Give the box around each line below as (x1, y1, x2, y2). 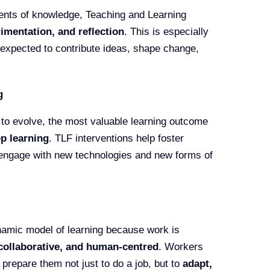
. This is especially (124, 25, 209, 37)
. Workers (158, 240, 203, 253)
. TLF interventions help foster (48, 132, 184, 144)
